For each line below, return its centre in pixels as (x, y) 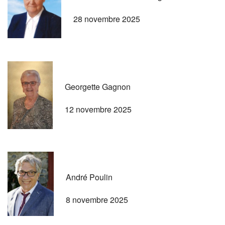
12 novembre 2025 (98, 109)
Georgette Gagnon (98, 86)
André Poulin (89, 177)
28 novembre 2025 (107, 19)
